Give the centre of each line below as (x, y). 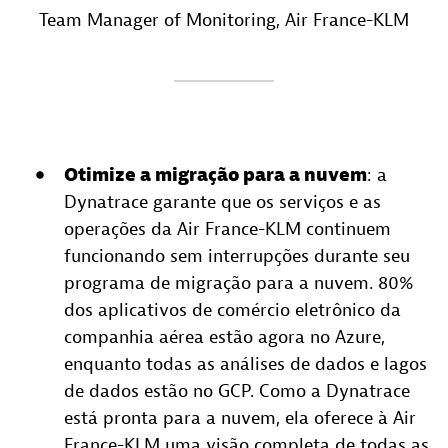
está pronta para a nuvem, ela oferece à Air (240, 418)
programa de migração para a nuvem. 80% (238, 283)
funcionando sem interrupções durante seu (237, 256)
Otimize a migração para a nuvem (215, 175)
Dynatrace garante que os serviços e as (222, 202)
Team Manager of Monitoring (157, 20)
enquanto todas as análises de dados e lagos (245, 364)
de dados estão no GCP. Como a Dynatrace (237, 391)
